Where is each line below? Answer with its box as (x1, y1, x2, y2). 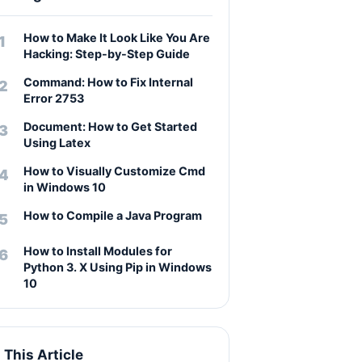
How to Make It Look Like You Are (23, 31, 210, 44)
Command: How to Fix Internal (23, 75, 193, 89)
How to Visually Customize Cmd (23, 164, 205, 178)
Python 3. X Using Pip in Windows (23, 260, 212, 274)
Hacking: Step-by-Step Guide (23, 47, 190, 61)
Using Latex (23, 136, 90, 149)
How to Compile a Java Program (23, 208, 202, 222)
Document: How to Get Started (23, 120, 197, 133)
